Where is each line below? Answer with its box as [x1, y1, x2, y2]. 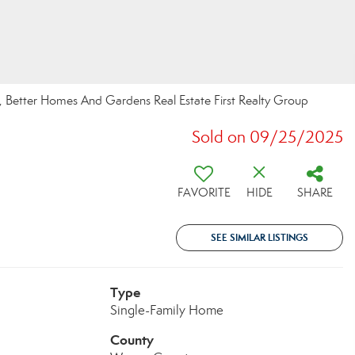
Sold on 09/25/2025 [192, 127, 343, 147]
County [109, 331, 154, 349]
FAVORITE [177, 185, 231, 200]
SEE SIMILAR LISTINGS [211, 231, 308, 243]
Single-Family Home [109, 302, 223, 319]
